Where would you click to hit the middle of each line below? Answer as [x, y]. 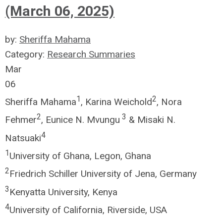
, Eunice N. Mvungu [81, 120]
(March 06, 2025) [60, 11]
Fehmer [21, 120]
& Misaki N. [151, 120]
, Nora [169, 102]
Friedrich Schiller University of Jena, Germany [103, 174]
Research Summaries [91, 54]
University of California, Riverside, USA [88, 210]
